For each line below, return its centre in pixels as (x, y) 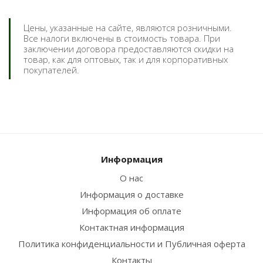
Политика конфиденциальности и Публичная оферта (131, 244)
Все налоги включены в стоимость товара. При (122, 38)
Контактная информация (131, 227)
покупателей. (51, 70)
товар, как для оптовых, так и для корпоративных (126, 59)
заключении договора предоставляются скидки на (129, 49)
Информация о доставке (131, 194)
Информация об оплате (131, 211)
